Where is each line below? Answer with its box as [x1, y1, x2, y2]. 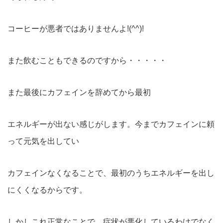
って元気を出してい [7, 137, 79, 145]
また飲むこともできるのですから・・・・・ [7, 56, 167, 65]
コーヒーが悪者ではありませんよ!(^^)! [7, 24, 144, 33]
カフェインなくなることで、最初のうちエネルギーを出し [7, 169, 215, 177]
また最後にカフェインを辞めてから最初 [7, 88, 151, 97]
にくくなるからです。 [7, 186, 87, 194]
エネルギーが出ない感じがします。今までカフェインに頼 [7, 120, 215, 128]
